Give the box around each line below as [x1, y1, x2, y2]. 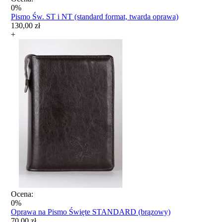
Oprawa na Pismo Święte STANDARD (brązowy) [11, 207, 170, 216]
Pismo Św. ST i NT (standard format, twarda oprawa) [11, 12, 178, 21]
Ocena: [11, 189, 33, 198]
